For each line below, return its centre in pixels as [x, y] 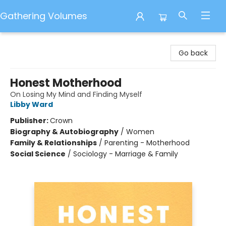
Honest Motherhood [66, 83]
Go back [193, 53]
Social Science [38, 154]
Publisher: [30, 121]
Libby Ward [32, 104]
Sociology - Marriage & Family [126, 154]
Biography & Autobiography [64, 132]
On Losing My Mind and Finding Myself [76, 94]
